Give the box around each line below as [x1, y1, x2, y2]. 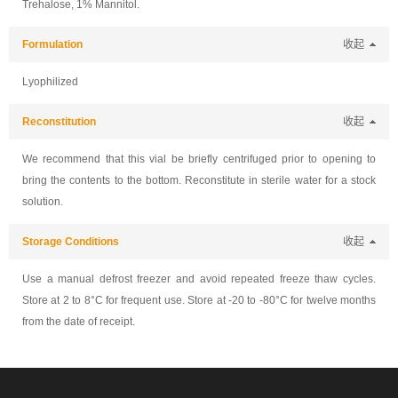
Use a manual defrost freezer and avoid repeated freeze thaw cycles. [22, 273, 376, 285]
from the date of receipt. [22, 315, 135, 328]
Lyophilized [22, 76, 78, 88]
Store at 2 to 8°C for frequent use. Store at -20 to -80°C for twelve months [22, 294, 376, 306]
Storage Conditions [22, 235, 119, 248]
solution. [22, 195, 63, 208]
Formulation [22, 38, 83, 51]
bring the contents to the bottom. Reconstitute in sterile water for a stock [22, 174, 376, 187]
